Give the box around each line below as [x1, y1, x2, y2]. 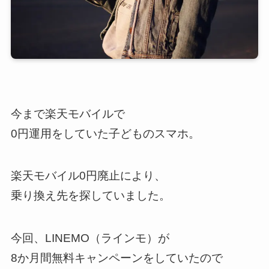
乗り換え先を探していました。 [10, 189, 171, 202]
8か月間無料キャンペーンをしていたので [10, 252, 223, 265]
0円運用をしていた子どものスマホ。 [10, 127, 200, 140]
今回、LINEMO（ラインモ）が [10, 232, 169, 245]
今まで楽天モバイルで [10, 107, 125, 120]
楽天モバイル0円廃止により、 [10, 169, 166, 183]
